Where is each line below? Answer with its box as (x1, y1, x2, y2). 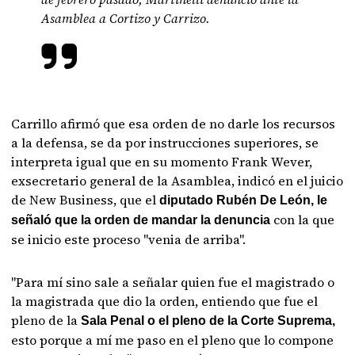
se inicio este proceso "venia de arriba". (11, 231, 246, 248)
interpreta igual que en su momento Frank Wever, (11, 153, 313, 170)
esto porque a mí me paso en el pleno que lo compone (11, 331, 334, 349)
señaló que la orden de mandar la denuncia (11, 213, 271, 227)
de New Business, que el (11, 191, 160, 208)
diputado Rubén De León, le (159, 193, 328, 207)
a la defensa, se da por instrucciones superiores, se (11, 134, 319, 151)
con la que (270, 211, 335, 228)
